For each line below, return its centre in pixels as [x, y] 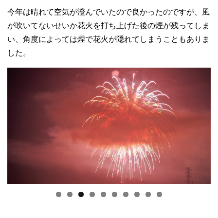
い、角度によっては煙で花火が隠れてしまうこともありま [109, 39]
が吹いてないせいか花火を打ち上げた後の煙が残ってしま [109, 26]
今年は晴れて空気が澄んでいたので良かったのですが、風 [109, 12]
